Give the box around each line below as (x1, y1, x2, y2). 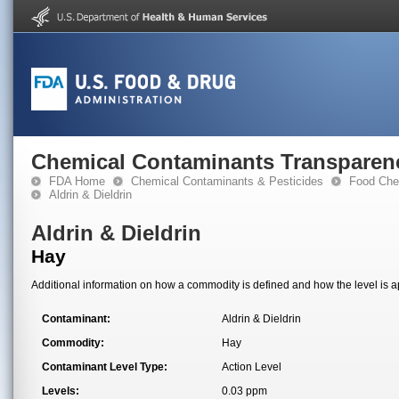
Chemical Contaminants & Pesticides (131, 175, 323, 188)
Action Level (222, 361, 281, 373)
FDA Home (49, 175, 105, 188)
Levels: (42, 385, 79, 397)
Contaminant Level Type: (42, 361, 167, 373)
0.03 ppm (222, 385, 267, 397)
